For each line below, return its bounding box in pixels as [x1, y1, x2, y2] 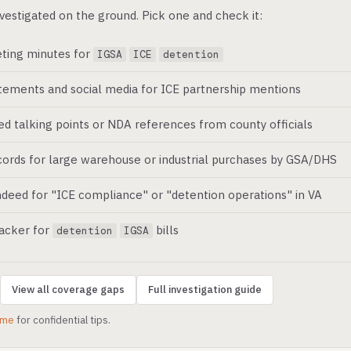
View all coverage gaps [12, 283, 125, 296]
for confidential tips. [14, 313, 110, 327]
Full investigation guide [148, 283, 262, 296]
